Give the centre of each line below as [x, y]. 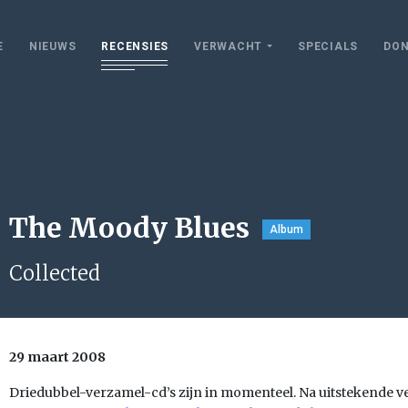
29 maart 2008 [57, 357]
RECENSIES [135, 46]
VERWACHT [228, 46]
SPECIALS [328, 46]
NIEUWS [52, 46]
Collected [55, 273]
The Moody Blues [129, 228]
